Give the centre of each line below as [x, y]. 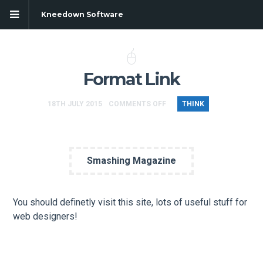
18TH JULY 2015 [75, 104]
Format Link [131, 79]
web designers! [45, 216]
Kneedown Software [82, 14]
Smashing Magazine [131, 160]
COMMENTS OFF [137, 104]
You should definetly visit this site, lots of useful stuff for [130, 202]
